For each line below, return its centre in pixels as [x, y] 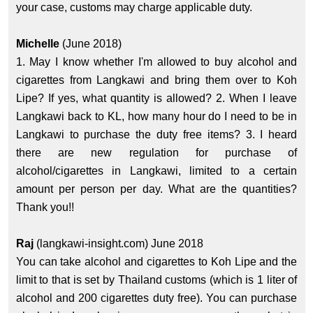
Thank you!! [46, 208]
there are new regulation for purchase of [156, 153]
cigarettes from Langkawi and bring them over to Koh [156, 80]
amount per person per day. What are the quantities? [156, 189]
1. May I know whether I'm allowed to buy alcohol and [156, 62]
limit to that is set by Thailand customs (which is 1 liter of [156, 280]
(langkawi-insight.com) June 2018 [119, 244]
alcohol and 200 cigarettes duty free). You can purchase [156, 298]
